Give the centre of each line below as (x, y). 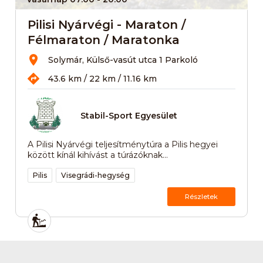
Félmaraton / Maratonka (103, 40)
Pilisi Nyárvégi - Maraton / (106, 24)
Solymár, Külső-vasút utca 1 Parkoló (123, 60)
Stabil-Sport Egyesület (129, 116)
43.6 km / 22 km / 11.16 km (102, 78)
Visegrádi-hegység (95, 175)
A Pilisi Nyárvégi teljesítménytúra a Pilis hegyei (122, 144)
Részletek (202, 196)
